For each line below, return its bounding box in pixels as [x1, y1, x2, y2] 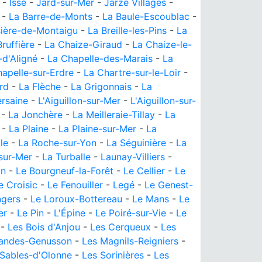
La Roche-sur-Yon [18, 137, 96, 149]
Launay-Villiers [101, 151, 165, 163]
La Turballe [42, 151, 91, 163]
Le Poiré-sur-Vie [95, 207, 166, 219]
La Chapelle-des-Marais [47, 53, 153, 64]
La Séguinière [106, 137, 166, 149]
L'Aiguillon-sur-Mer [38, 95, 120, 106]
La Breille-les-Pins [88, 25, 167, 36]
